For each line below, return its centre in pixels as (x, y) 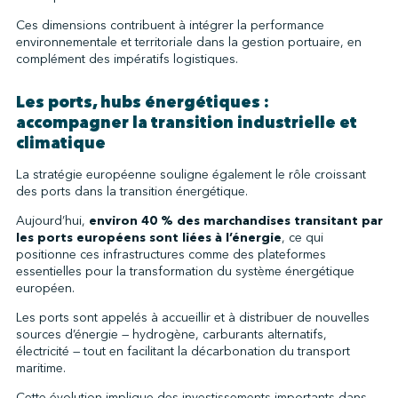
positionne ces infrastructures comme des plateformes (171, 254)
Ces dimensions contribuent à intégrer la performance (170, 25)
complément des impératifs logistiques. (127, 59)
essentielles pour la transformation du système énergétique (185, 271)
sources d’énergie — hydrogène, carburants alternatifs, (171, 334)
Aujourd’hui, (52, 220)
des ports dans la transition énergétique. (131, 191)
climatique (60, 143)
